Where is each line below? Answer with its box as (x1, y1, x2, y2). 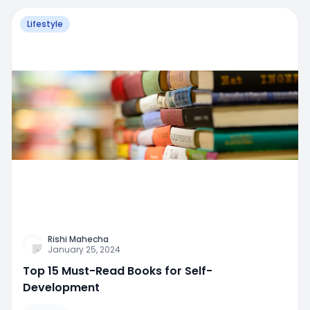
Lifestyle (27, 18, 63, 30)
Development (23, 279, 100, 295)
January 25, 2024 (48, 243, 120, 255)
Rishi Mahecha (48, 232, 109, 245)
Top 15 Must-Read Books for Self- (23, 262, 212, 279)
